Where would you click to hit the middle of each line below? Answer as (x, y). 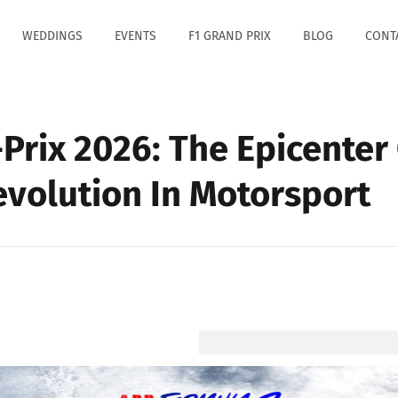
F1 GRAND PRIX (230, 36)
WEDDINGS (52, 36)
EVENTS (135, 36)
